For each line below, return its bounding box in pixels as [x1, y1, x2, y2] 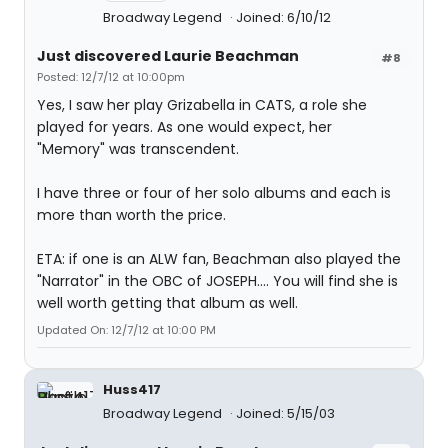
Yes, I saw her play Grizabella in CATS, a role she [37, 95, 367, 115]
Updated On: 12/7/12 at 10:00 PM [37, 322, 216, 338]
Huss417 [103, 380, 161, 399]
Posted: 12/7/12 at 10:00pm [37, 69, 185, 85]
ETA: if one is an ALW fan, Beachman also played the [37, 249, 401, 269]
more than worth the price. [37, 205, 226, 225]
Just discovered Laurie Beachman [37, 46, 299, 66]
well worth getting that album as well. [37, 293, 298, 313]
